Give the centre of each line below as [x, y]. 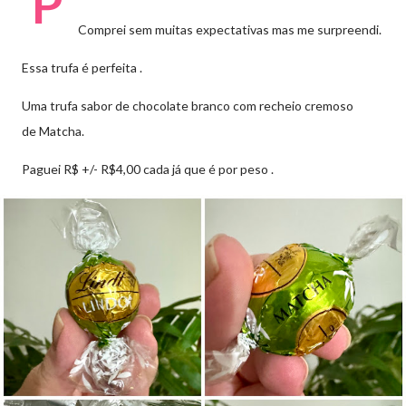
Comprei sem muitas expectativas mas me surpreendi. [230, 29]
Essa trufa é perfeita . [82, 68]
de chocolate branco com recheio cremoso [234, 106]
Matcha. [62, 131]
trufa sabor [82, 106]
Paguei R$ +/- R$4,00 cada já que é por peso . [148, 169]
